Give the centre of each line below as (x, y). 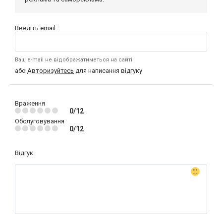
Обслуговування (40, 121)
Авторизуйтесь (51, 70)
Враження (30, 103)
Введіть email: (36, 28)
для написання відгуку (108, 70)
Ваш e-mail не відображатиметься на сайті (74, 59)
